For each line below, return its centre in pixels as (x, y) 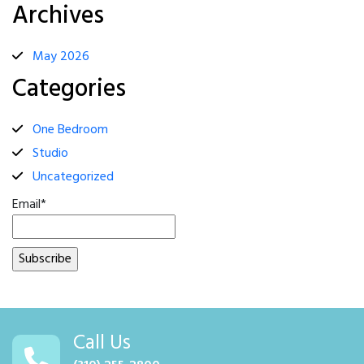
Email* (29, 205)
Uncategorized (73, 178)
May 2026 (61, 57)
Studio (50, 154)
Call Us (102, 344)
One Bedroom (70, 130)
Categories (69, 90)
